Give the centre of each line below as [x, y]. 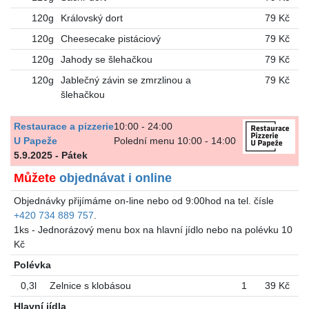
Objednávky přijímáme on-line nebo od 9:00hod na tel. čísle [143, 201]
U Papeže [35, 141]
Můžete [36, 178]
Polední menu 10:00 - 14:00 [175, 141]
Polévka [32, 265]
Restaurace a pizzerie [63, 127]
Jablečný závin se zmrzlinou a [126, 80]
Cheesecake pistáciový [110, 39]
